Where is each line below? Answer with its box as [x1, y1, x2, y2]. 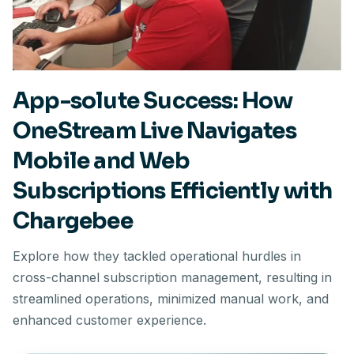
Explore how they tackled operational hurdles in [13, 248, 301, 264]
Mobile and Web [13, 147, 190, 175]
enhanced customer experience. [13, 312, 206, 328]
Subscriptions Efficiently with [13, 177, 333, 205]
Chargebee [13, 207, 133, 235]
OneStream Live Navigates [13, 117, 296, 145]
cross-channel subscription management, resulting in [13, 269, 332, 285]
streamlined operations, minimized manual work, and [13, 291, 329, 307]
